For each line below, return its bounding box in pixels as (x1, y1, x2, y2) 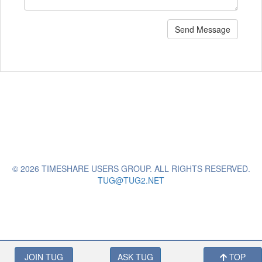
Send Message (175, 23, 230, 35)
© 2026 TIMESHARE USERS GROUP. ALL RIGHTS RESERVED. (12, 163, 250, 174)
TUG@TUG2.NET (98, 174, 164, 186)
